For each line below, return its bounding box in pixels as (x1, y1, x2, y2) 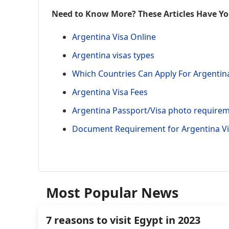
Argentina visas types (72, 49, 154, 61)
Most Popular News (46, 182, 178, 202)
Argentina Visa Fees (72, 86, 148, 98)
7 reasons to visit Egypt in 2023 (46, 213, 200, 227)
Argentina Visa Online (72, 31, 156, 42)
